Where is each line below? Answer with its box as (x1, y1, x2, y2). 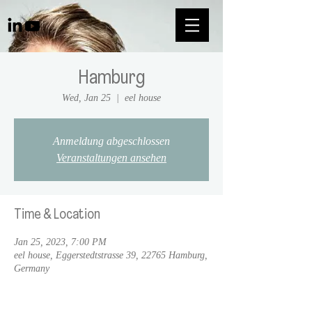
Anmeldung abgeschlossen (53, 135, 170, 147)
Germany (14, 263, 49, 274)
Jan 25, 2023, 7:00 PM (14, 237, 107, 247)
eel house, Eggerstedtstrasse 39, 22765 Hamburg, (14, 250, 208, 260)
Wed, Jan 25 (62, 93, 111, 103)
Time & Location (14, 208, 100, 222)
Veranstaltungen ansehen (56, 152, 166, 164)
